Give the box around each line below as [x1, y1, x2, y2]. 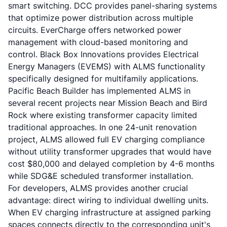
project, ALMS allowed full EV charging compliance [8, 134, 205, 144]
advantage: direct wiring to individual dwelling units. [8, 195, 208, 205]
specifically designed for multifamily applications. [8, 73, 198, 84]
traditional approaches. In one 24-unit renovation [8, 122, 197, 132]
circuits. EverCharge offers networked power [8, 25, 181, 35]
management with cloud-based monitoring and [8, 37, 188, 47]
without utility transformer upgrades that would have [8, 146, 211, 157]
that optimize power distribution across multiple [8, 13, 193, 23]
